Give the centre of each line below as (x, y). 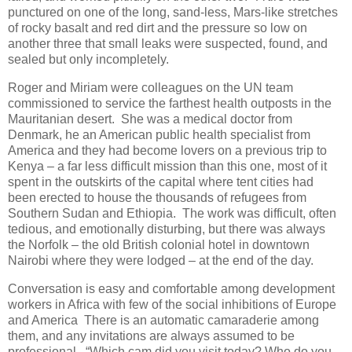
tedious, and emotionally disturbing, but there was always (167, 229)
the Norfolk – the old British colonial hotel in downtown (159, 244)
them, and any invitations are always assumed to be (151, 335)
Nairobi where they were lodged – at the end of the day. (162, 260)
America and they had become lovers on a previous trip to (167, 150)
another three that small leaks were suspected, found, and (168, 44)
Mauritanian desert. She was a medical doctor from (150, 119)
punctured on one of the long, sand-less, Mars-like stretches (173, 13)
